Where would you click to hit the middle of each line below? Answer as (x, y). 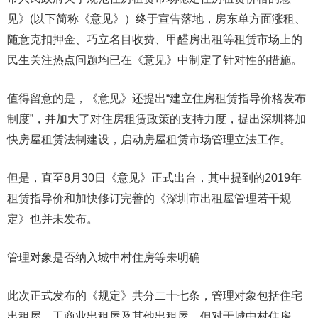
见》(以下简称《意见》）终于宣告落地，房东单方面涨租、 (157, 19)
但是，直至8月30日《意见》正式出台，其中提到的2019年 (154, 178)
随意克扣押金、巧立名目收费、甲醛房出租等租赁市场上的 (155, 39)
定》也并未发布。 (53, 219)
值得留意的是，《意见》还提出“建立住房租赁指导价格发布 (157, 98)
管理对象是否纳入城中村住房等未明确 (104, 257)
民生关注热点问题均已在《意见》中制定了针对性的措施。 (155, 60)
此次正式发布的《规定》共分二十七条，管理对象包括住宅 (155, 296)
